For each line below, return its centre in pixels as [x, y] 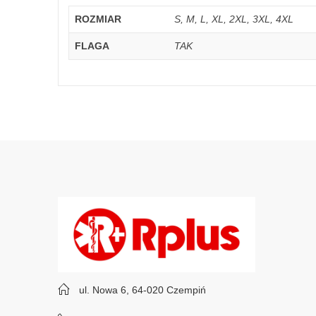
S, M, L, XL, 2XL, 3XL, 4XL [234, 19]
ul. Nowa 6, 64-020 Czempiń [142, 290]
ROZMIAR [98, 19]
